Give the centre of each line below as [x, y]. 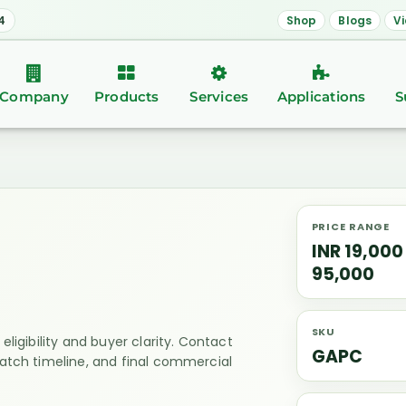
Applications [321, 96]
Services [219, 96]
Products [126, 96]
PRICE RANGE [351, 227]
